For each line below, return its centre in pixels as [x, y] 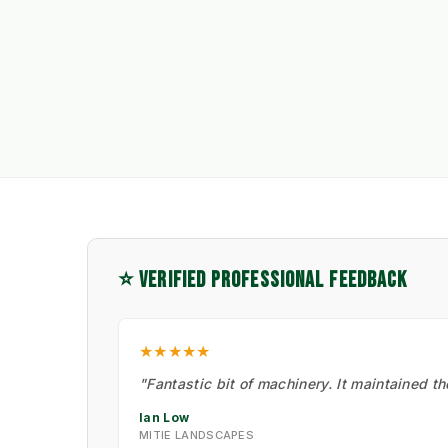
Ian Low [164, 417]
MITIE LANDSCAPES [197, 434]
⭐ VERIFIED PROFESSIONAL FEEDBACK [263, 280]
